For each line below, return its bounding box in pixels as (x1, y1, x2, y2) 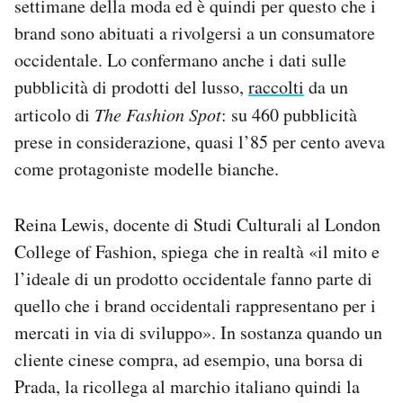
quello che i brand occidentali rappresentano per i (14, 292, 376, 318)
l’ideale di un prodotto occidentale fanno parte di (14, 265, 372, 291)
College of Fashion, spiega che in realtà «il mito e (14, 238, 380, 264)
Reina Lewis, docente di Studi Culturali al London (14, 211, 381, 237)
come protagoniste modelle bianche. (14, 156, 279, 181)
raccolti (248, 74, 304, 99)
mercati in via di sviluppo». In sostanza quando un (14, 319, 382, 345)
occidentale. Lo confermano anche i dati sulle (14, 47, 346, 72)
